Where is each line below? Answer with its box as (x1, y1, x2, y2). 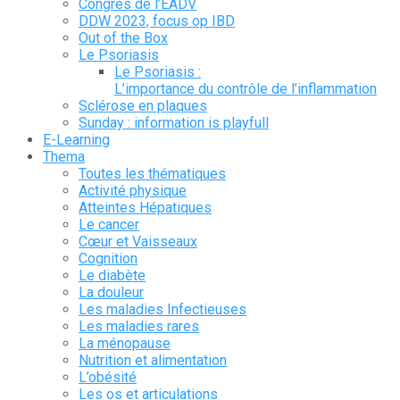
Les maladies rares (79, 318, 199, 336)
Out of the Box (79, 29, 168, 47)
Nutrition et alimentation (79, 352, 227, 370)
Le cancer (79, 216, 139, 234)
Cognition (79, 250, 137, 268)
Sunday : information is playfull (79, 114, 269, 132)
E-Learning (43, 131, 110, 149)
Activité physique (79, 182, 187, 200)
